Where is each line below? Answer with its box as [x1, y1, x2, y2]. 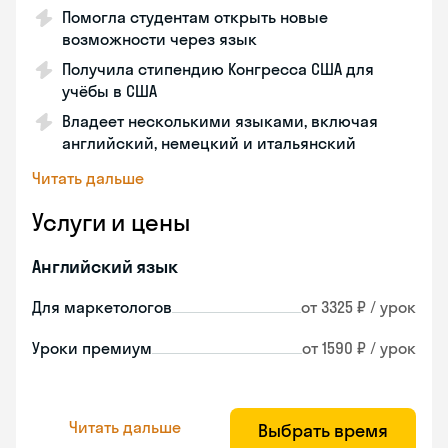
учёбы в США [62, 81, 157, 101]
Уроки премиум [32, 338, 152, 358]
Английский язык [32, 255, 178, 278]
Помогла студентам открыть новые [62, 7, 328, 27]
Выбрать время [258, 419, 388, 442]
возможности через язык [62, 29, 257, 49]
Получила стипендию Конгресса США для [62, 59, 374, 79]
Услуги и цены [32, 207, 190, 237]
